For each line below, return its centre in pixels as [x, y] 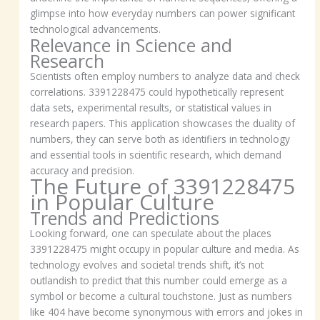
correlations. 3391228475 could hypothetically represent [157, 92]
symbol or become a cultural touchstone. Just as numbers [161, 296]
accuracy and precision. [82, 171]
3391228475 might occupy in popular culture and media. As [165, 249]
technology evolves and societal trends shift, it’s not [147, 265]
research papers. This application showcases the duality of [163, 124]
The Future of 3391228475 [163, 186]
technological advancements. [96, 29]
